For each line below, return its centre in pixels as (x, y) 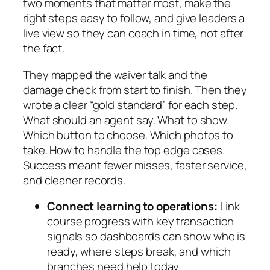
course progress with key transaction (141, 221)
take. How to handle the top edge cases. (124, 150)
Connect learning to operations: (132, 206)
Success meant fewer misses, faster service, (135, 165)
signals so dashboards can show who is (146, 237)
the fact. (44, 49)
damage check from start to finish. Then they (135, 89)
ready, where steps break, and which (139, 252)
